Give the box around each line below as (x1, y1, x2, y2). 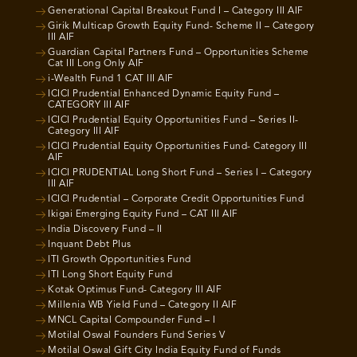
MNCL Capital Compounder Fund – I (48, 316, 215, 326)
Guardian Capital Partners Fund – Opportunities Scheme (48, 48, 309, 58)
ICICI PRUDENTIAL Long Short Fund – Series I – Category (48, 168, 312, 178)
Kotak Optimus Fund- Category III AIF (48, 285, 222, 296)
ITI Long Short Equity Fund (48, 270, 172, 280)
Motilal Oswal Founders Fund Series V (48, 331, 225, 341)
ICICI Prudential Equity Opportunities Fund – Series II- (48, 116, 299, 126)
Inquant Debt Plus (48, 240, 131, 250)
